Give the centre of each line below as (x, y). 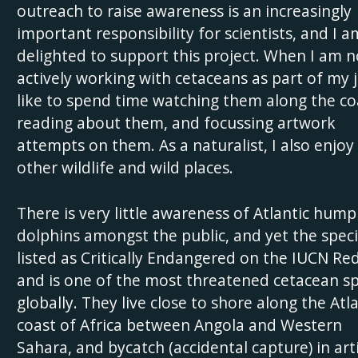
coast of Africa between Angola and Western (179, 324)
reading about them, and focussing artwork (176, 123)
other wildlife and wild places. (125, 167)
